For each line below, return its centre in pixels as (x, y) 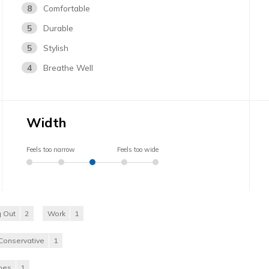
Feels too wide (138, 149)
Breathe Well (68, 67)
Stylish (56, 47)
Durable (59, 28)
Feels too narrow (51, 149)
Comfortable (67, 8)
